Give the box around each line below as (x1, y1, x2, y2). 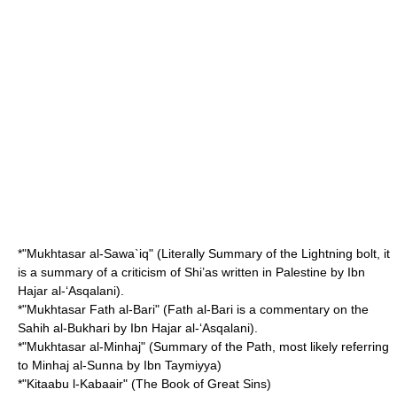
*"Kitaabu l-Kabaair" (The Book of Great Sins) (18, 377, 271, 391)
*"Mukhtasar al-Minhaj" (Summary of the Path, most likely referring (18, 339, 389, 354)
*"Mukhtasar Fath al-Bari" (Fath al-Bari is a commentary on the (18, 302, 369, 316)
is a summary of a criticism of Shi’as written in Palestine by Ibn (18, 265, 365, 279)
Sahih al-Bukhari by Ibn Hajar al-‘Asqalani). (18, 321, 258, 335)
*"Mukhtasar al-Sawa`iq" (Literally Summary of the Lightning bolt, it (18, 246, 390, 261)
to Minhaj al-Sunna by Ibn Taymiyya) (18, 358, 222, 372)
